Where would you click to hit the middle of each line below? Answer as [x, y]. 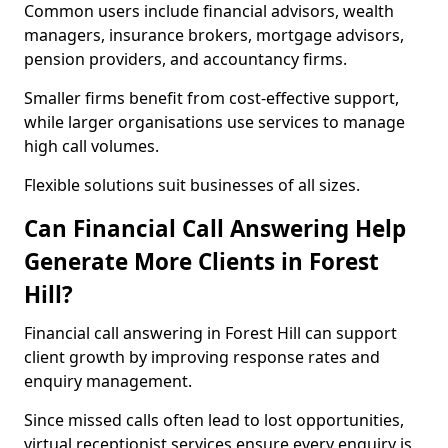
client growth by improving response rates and [202, 357]
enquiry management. [108, 381]
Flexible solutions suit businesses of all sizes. [192, 185]
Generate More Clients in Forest [201, 261]
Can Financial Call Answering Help [215, 228]
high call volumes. [91, 146]
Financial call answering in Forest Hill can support [210, 333]
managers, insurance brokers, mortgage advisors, [214, 35]
